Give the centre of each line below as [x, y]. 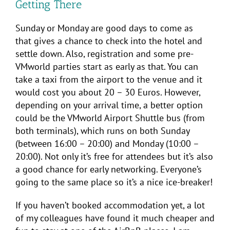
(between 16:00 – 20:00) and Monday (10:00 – [107, 143]
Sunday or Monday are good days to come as [104, 28]
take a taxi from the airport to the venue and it [109, 79]
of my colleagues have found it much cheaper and [115, 218]
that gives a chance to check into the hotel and [109, 41]
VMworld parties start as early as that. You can [107, 66]
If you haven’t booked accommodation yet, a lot [110, 205]
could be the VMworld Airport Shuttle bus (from [110, 118]
